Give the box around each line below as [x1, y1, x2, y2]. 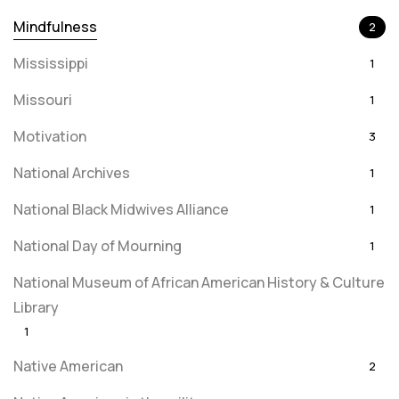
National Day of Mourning [13, 236, 182, 256]
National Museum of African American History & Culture [13, 273, 385, 292]
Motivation [13, 126, 86, 146]
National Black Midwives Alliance [13, 199, 229, 219]
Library [13, 297, 59, 317]
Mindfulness [13, 17, 97, 37]
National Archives [13, 163, 130, 183]
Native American [13, 356, 123, 376]
